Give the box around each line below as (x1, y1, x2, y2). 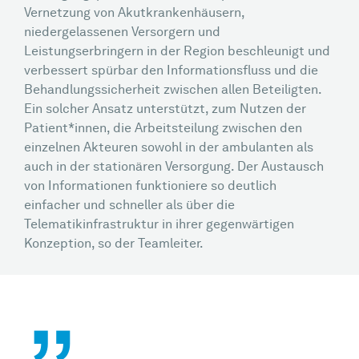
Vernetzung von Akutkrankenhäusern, (24, 7, 244, 20)
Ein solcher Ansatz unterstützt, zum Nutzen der (24, 103, 306, 116)
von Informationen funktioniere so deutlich (24, 180, 276, 193)
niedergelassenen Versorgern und (24, 26, 220, 39)
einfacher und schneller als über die (24, 200, 235, 212)
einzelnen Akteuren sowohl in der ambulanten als (24, 142, 313, 155)
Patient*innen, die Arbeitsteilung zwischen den (24, 123, 302, 135)
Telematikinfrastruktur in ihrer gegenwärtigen (24, 219, 294, 232)
